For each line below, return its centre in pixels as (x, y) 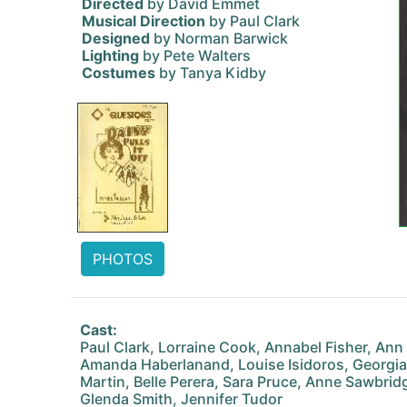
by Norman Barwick (219, 38)
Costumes (119, 73)
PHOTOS (123, 259)
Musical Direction (144, 21)
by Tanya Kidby (211, 73)
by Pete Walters (195, 55)
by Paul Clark (253, 21)
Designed (116, 38)
